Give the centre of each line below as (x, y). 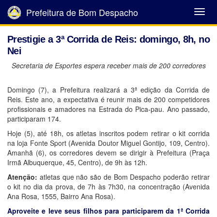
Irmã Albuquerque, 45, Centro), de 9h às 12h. (77, 162)
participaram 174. (34, 119)
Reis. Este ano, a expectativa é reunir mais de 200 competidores (108, 99)
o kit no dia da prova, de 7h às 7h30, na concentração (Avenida (108, 186)
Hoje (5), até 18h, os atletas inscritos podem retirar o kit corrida (108, 133)
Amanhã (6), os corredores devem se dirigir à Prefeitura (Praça (108, 153)
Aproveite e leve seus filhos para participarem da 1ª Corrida (108, 211)
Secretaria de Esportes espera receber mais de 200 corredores (108, 65)
